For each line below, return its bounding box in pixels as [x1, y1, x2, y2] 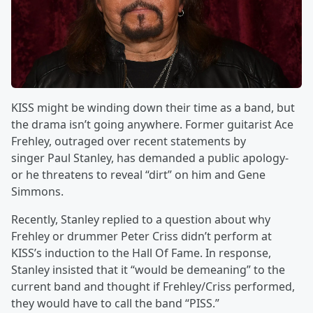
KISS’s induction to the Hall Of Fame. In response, [11, 245, 271, 261]
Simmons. [11, 184, 64, 200]
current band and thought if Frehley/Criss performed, [11, 279, 295, 295]
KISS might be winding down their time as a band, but [11, 100, 295, 116]
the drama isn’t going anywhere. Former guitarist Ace [11, 117, 293, 133]
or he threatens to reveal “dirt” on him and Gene [11, 167, 265, 183]
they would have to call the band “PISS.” [11, 296, 219, 312]
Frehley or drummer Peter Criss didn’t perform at [11, 228, 272, 245]
